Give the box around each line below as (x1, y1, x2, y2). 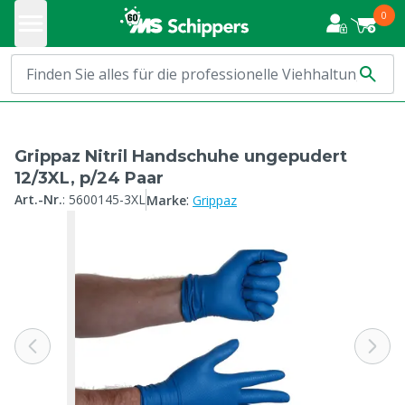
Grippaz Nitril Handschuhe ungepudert (14, 146, 347, 166)
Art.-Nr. (14, 191, 62, 208)
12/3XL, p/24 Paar (14, 168, 164, 188)
